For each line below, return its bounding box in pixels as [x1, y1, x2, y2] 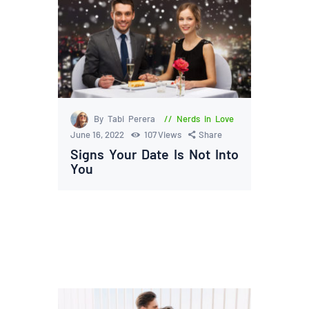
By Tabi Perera [94, 113, 160, 125]
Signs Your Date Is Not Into [70, 145, 239, 162]
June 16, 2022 [70, 128, 127, 140]
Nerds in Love [177, 113, 235, 125]
